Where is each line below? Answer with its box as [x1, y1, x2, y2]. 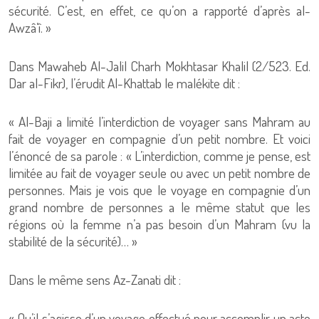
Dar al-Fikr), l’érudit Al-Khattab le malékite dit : [9, 74, 240, 92]
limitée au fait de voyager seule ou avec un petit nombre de [9, 164, 310, 182]
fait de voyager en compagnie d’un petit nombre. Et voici [9, 130, 310, 147]
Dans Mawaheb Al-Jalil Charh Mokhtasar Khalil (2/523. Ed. [9, 57, 310, 75]
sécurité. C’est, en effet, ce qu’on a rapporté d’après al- [9, 1, 310, 19]
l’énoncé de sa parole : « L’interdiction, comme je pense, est [9, 147, 310, 164]
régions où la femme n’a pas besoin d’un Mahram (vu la [9, 215, 310, 233]
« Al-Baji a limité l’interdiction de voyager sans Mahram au [9, 113, 310, 130]
